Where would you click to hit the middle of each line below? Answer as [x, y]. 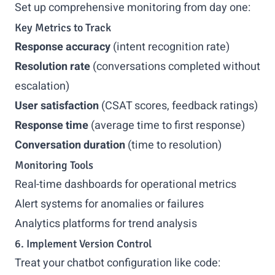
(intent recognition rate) [170, 47]
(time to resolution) [173, 145]
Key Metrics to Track [63, 28]
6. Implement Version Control [83, 244]
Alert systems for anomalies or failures [109, 204]
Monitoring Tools [54, 165]
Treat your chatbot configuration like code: [118, 263]
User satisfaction [57, 106]
